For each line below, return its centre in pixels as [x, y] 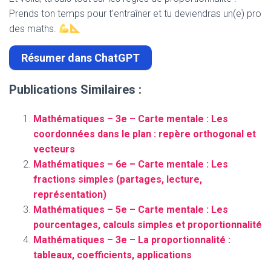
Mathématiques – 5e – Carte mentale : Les [131, 210]
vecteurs [54, 149]
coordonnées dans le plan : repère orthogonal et [145, 134]
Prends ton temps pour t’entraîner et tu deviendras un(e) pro [135, 14]
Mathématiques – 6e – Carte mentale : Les [131, 165]
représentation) [70, 195]
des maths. [34, 29]
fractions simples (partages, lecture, [118, 180]
